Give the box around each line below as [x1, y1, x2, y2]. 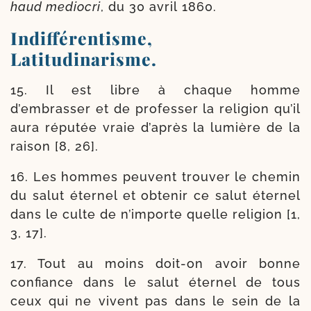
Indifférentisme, [10, 26, 153, 49]
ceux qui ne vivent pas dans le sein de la [10, 293, 301, 308]
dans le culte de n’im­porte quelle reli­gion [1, [10, 206, 301, 221]
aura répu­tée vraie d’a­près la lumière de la [10, 119, 301, 135]
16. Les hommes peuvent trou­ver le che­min [10, 169, 301, 184]
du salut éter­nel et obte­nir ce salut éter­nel [10, 187, 301, 203]
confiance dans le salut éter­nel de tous [10, 274, 301, 289]
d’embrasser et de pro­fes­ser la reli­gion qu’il [10, 101, 301, 116]
